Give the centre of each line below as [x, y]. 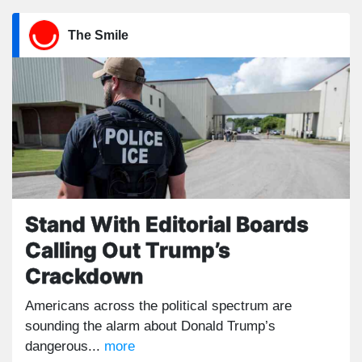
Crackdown [84, 276]
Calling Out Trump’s [128, 250]
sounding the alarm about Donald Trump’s [150, 326]
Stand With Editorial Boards [167, 224]
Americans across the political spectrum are [158, 306]
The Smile [98, 35]
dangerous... [65, 346]
